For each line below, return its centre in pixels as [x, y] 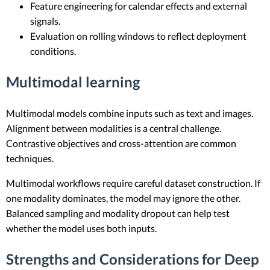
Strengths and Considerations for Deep [133, 259]
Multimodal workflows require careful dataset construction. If [133, 183]
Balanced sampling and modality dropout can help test [118, 213]
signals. [45, 21]
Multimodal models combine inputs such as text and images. [130, 113]
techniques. [30, 159]
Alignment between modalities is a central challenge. [114, 128]
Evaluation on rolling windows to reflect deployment [138, 36]
